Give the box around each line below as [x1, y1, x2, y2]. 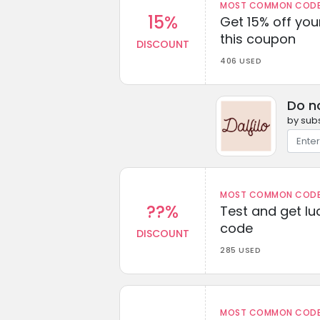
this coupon [220, 29, 296, 48]
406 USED [220, 54, 261, 66]
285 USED [220, 244, 261, 256]
